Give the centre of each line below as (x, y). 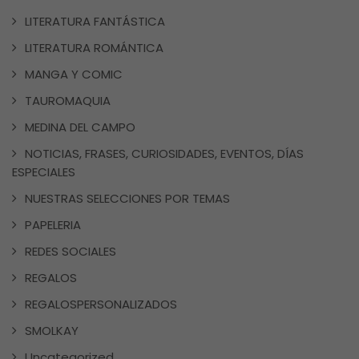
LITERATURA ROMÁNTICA (94, 47)
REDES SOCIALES (71, 251)
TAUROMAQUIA (68, 100)
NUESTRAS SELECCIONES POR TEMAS (127, 198)
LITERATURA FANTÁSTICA (95, 21)
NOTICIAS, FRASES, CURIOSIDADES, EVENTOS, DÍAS (164, 153)
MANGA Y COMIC (74, 74)
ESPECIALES (44, 171)
